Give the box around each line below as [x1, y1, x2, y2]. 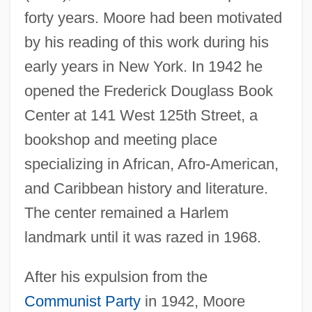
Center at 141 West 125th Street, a [24, 106, 258, 124]
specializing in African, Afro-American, [24, 155, 279, 173]
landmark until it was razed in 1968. [24, 228, 261, 246]
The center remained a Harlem [24, 203, 228, 221]
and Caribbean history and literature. [24, 179, 268, 197]
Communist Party [24, 292, 141, 310]
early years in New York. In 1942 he [24, 57, 263, 75]
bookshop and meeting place [24, 130, 217, 148]
